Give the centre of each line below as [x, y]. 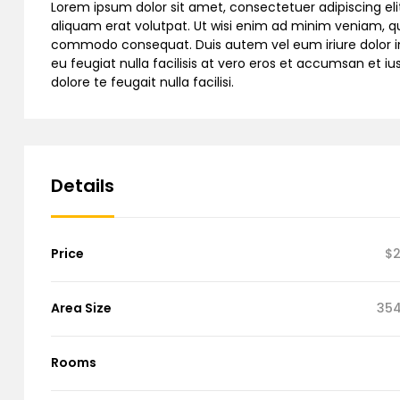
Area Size [81, 308]
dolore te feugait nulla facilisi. [142, 82]
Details [83, 186]
